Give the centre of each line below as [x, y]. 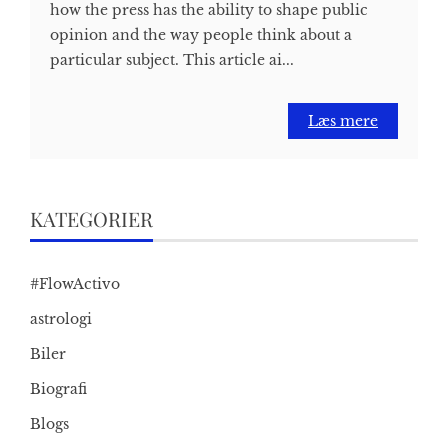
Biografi [58, 389]
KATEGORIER [91, 219]
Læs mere [343, 121]
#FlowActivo [75, 284]
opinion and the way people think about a [201, 35]
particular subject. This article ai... [172, 60]
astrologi [61, 319]
